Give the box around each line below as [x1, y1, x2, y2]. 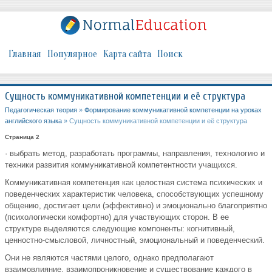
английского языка [5, 117, 62, 125]
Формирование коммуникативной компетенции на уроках [84, 106, 262, 114]
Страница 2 [5, 134, 39, 141]
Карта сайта [103, 49, 151, 60]
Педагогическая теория [5, 106, 77, 114]
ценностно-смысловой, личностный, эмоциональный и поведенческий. [5, 236, 265, 245]
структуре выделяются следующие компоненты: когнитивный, [5, 224, 235, 234]
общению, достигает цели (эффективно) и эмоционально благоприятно [5, 201, 267, 211]
